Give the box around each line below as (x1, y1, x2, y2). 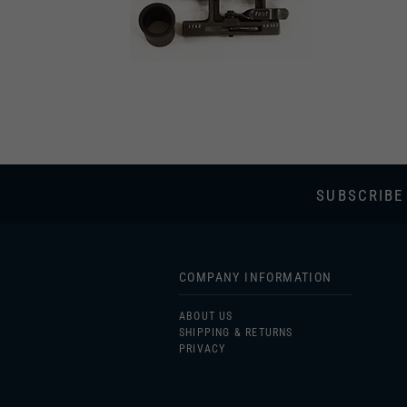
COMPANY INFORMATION (179, 231, 333, 245)
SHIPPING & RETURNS (179, 287, 293, 300)
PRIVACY (179, 303, 226, 316)
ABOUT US (179, 271, 233, 283)
